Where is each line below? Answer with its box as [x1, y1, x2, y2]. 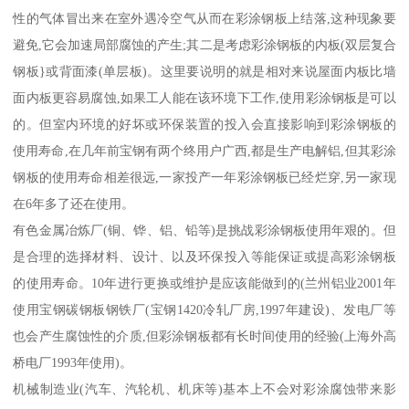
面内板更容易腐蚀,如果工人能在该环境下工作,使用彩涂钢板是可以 [13, 89, 396, 105]
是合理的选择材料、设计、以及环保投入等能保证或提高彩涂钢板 [13, 248, 396, 264]
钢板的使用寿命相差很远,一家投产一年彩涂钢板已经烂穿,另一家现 [13, 169, 396, 184]
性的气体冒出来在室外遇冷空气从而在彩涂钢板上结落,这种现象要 [13, 10, 396, 26]
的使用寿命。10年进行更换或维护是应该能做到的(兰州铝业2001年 [13, 275, 396, 290]
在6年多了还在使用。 [13, 195, 135, 211]
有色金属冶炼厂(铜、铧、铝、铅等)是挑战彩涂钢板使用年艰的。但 [13, 222, 396, 237]
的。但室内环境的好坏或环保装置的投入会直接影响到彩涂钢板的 [13, 116, 396, 131]
